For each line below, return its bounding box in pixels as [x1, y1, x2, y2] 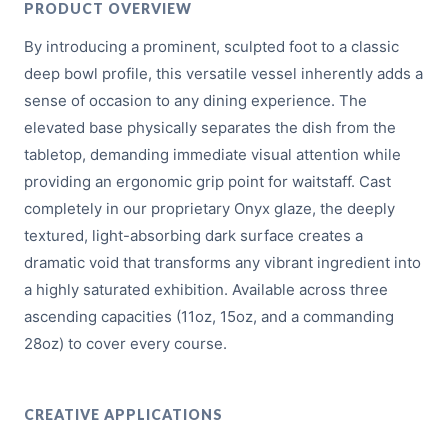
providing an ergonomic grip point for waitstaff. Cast [24, 172, 391, 192]
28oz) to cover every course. [24, 334, 227, 354]
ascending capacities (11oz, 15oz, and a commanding [24, 307, 394, 327]
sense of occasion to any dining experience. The [24, 91, 367, 111]
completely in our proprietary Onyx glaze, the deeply [24, 199, 395, 219]
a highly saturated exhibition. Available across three [24, 280, 388, 300]
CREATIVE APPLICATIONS [24, 406, 223, 424]
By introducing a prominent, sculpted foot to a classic [24, 37, 399, 57]
